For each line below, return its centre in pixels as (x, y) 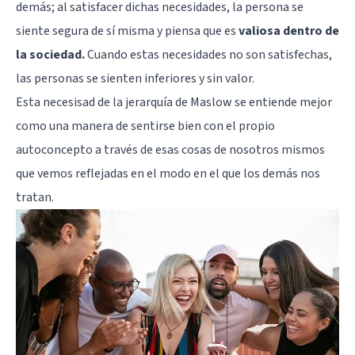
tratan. (35, 198)
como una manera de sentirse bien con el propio (145, 126)
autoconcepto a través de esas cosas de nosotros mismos (170, 150)
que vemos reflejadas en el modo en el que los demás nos (168, 174)
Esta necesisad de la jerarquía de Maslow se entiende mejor (174, 103)
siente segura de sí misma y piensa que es (127, 31)
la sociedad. (50, 55)
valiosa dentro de (289, 31)
